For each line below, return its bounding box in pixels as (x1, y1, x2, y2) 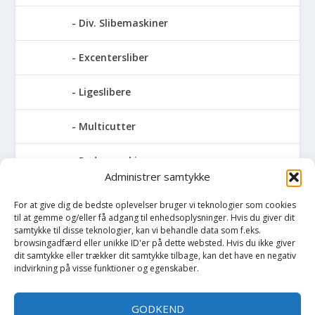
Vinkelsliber (79, 270, 136, 284)
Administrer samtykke (105, 169, 210, 184)
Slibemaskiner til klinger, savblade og (79, 188, 263, 202)
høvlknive (30, 201, 76, 215)
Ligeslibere (79, 85, 131, 99)
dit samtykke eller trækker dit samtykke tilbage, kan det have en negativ (14, 250, 296, 262)
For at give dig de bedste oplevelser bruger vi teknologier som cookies (14, 199, 296, 212)
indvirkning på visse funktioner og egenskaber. (14, 262, 199, 275)
